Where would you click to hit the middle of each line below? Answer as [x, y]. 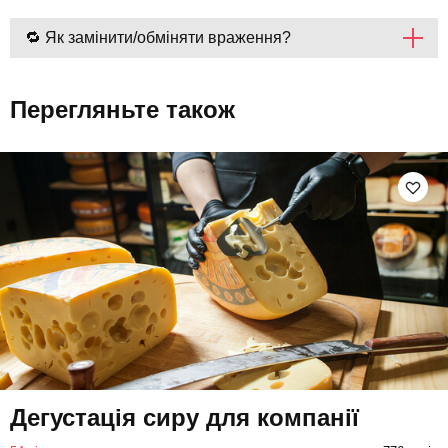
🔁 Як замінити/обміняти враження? [158, 37]
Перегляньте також [122, 109]
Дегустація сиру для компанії [184, 418]
